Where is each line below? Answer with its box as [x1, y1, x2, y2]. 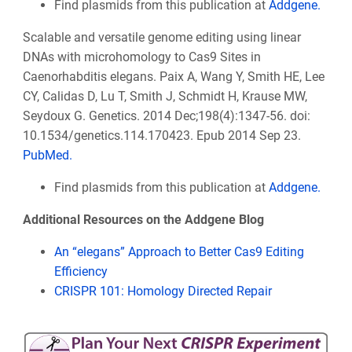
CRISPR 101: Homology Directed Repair [53, 284, 272, 299]
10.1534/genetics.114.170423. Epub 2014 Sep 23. [22, 128, 301, 144]
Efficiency [53, 264, 108, 280]
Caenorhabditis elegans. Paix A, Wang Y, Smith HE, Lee [22, 69, 324, 85]
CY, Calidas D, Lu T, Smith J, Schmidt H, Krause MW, [22, 89, 307, 104]
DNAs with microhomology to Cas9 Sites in [22, 49, 261, 65]
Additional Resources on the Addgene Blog [22, 212, 264, 228]
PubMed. [22, 148, 72, 163]
